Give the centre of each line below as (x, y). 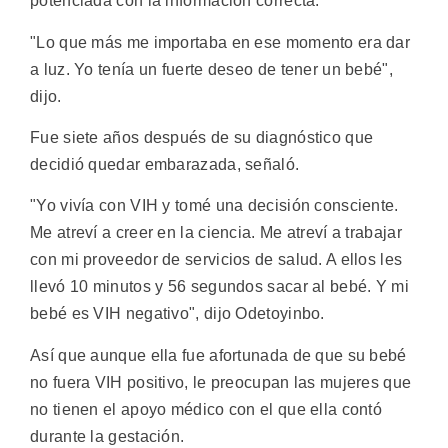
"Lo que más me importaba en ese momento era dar (220, 42)
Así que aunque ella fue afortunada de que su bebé (218, 355)
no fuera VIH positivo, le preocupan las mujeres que (221, 382)
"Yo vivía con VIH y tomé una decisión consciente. (214, 206)
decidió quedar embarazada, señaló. (165, 164)
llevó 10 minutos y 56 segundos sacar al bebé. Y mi (219, 287)
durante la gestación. (107, 436)
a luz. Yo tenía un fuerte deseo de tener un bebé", (211, 69)
